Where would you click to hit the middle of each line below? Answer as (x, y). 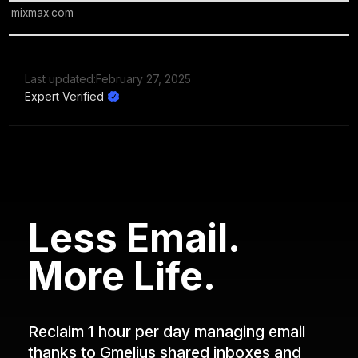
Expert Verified (65, 96)
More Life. (122, 276)
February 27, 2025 (144, 78)
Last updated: (61, 78)
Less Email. (134, 237)
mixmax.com (43, 12)
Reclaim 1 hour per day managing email (167, 331)
